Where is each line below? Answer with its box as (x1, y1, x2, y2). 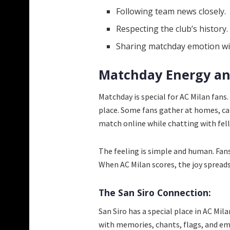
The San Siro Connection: (99, 186, 211, 199)
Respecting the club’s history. (116, 23, 228, 34)
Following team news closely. (116, 5, 226, 17)
